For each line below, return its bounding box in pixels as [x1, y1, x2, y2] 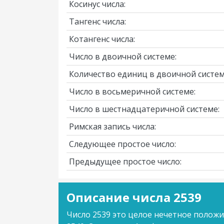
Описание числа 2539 [66, 189, 201, 205]
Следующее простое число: [69, 138, 176, 149]
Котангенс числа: [69, 33, 135, 44]
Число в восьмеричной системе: [69, 86, 195, 97]
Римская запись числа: [69, 121, 156, 132]
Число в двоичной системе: [69, 51, 176, 62]
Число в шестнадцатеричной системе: [69, 103, 219, 114]
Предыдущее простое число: [69, 156, 181, 167]
